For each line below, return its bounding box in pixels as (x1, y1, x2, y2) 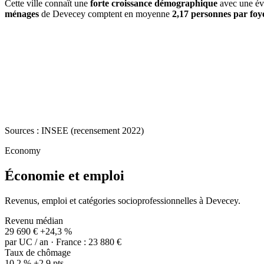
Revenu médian (5, 216, 63, 226)
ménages (5, 9, 39, 19)
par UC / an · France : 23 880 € (5, 237, 121, 247)
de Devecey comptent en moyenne (39, 9, 172, 19)
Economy (5, 146, 41, 156)
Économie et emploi (5, 168, 124, 184)
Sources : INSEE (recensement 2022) (5, 126, 144, 136)
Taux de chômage (5, 247, 71, 258)
